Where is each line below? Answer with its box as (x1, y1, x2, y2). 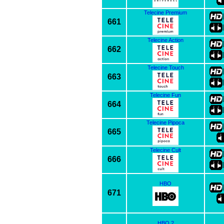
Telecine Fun (150, 91, 181, 98)
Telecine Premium (144, 9, 187, 15)
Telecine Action (147, 36, 183, 43)
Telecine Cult (150, 146, 181, 153)
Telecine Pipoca (146, 119, 184, 125)
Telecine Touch (147, 64, 184, 70)
